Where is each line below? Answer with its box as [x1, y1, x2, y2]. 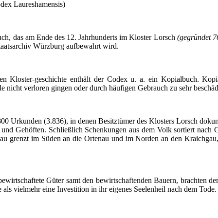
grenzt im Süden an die [7, 134, 84, 143]
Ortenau [84, 134, 109, 143]
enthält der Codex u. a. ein [67, 75, 161, 84]
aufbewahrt [66, 42, 101, 51]
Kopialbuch [161, 75, 197, 84]
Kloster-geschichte [10, 75, 67, 84]
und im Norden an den [109, 134, 184, 143]
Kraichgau [184, 134, 217, 143]
